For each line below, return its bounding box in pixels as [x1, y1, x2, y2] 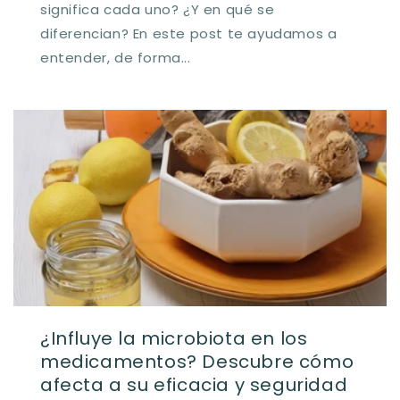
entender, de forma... [40, 47, 191, 67]
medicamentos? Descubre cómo [40, 348, 354, 374]
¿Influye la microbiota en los [40, 325, 308, 351]
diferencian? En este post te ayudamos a [40, 23, 337, 43]
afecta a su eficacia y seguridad [40, 371, 348, 397]
